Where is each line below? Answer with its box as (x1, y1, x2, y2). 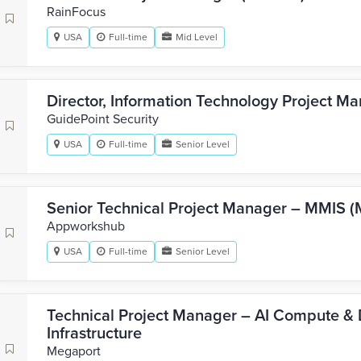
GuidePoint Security (47, 111, 159, 127)
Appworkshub (47, 218, 125, 234)
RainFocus (47, 4, 106, 20)
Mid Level (176, 31, 218, 43)
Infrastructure (47, 324, 142, 343)
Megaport (47, 343, 101, 359)
